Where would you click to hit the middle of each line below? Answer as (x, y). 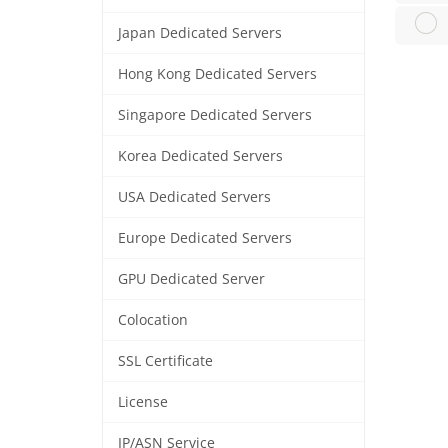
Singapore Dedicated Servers (215, 115)
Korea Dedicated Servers (200, 156)
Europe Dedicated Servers (205, 238)
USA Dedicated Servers (194, 197)
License (143, 402)
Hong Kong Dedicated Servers (217, 74)
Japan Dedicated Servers (200, 33)
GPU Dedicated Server (191, 279)
